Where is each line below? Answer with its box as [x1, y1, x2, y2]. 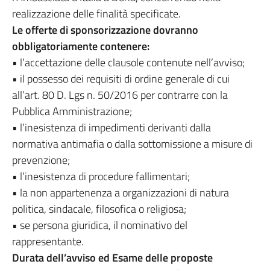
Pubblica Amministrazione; [12, 103, 132, 119]
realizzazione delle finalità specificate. [12, 5, 181, 22]
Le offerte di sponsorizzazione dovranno [12, 22, 198, 38]
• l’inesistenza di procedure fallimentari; [12, 168, 190, 184]
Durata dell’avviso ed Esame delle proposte [12, 250, 213, 266]
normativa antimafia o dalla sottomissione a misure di [12, 136, 253, 152]
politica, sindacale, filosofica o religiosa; [12, 201, 186, 217]
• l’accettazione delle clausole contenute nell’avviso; [12, 54, 245, 71]
